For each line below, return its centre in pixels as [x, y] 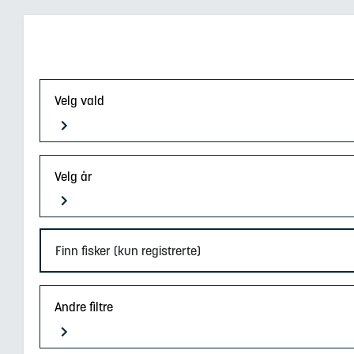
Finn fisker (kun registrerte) [128, 251]
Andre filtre [84, 307]
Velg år [74, 176]
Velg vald [80, 100]
